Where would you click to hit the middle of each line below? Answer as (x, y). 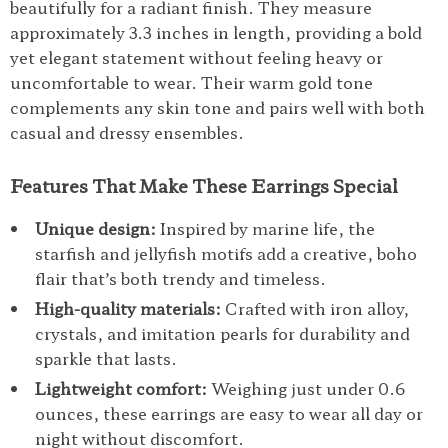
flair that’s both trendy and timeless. (180, 278)
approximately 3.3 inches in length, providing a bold (216, 32)
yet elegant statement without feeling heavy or (196, 57)
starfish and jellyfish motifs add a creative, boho (226, 253)
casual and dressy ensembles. (127, 132)
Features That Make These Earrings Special (204, 185)
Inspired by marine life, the (265, 228)
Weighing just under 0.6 (306, 388)
